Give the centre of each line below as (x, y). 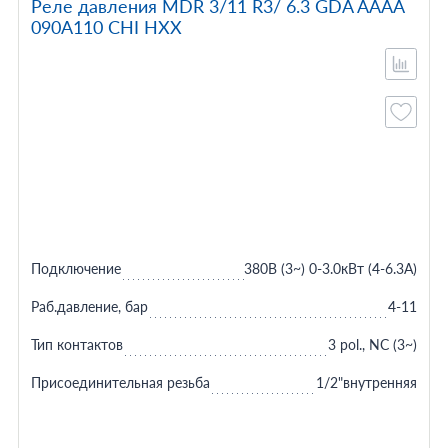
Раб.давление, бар (89, 306)
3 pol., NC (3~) (373, 344)
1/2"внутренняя (367, 382)
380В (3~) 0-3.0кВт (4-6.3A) (331, 268)
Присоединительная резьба (120, 382)
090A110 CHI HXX (106, 27)
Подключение (75, 268)
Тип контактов (76, 344)
